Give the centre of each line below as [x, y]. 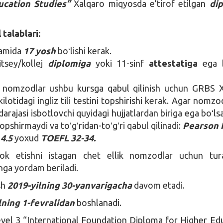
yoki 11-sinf [122, 63]
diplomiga [71, 63]
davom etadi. [159, 185]
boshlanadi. [98, 202]
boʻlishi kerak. [84, 51]
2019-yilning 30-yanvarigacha [70, 185]
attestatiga [173, 63]
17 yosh [40, 51]
